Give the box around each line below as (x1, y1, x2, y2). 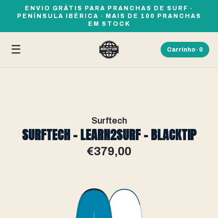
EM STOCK (88, 20, 130, 27)
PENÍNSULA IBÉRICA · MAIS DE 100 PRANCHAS (17, 13, 201, 19)
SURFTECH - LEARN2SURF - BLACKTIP (21, 125, 197, 145)
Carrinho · (167, 46, 199, 53)
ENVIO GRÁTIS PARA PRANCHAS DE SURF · (25, 5, 193, 12)
